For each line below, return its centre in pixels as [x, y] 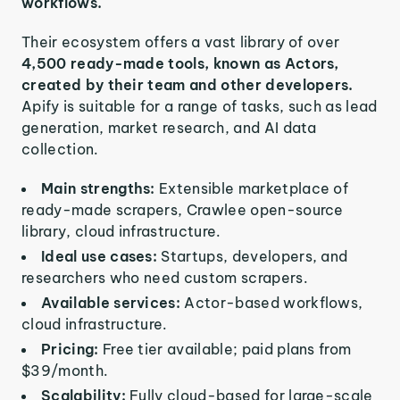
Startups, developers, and [254, 256]
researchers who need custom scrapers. [165, 278]
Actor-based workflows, [274, 303]
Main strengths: [100, 188]
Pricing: [72, 349]
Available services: [113, 303]
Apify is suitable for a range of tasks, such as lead [200, 106]
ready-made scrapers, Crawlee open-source [183, 210]
